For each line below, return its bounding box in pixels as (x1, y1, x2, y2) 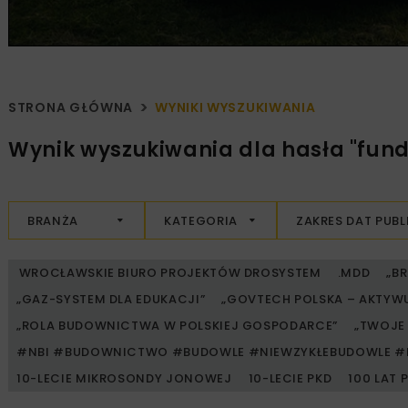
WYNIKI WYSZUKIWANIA (155, 98, 316, 117)
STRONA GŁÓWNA (8, 98, 134, 117)
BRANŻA (27, 211, 78, 229)
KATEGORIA (164, 211, 238, 229)
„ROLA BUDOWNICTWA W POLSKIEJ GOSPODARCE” (16, 317, 338, 335)
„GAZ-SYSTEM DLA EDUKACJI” (16, 291, 206, 309)
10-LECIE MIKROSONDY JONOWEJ (16, 370, 232, 388)
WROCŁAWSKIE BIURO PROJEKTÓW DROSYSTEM (16, 264, 321, 282)
